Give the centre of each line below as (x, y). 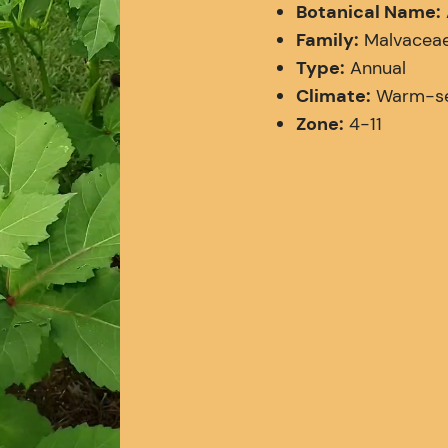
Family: (327, 39)
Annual (375, 67)
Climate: (333, 95)
